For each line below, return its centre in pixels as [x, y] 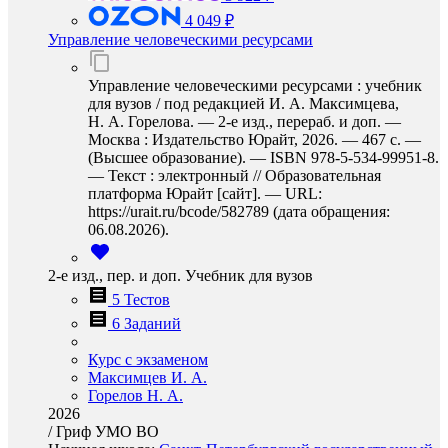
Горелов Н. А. [135, 395]
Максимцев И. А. [147, 377]
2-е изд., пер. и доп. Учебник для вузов [180, 275]
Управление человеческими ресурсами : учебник [255, 85]
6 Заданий [146, 323]
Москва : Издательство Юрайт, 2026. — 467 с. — [254, 139]
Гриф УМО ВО [107, 431]
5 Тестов [141, 299]
